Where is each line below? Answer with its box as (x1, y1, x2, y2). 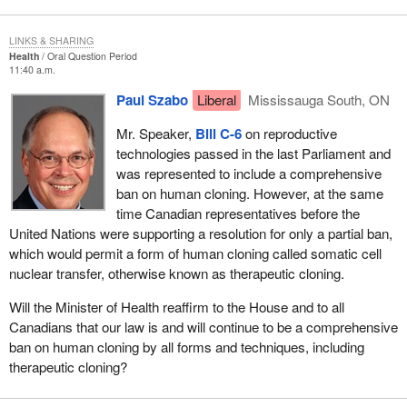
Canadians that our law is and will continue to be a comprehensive (8, 317, 398, 337)
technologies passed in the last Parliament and (115, 144, 391, 164)
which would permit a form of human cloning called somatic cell (8, 243, 382, 263)
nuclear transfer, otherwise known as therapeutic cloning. (8, 263, 344, 283)
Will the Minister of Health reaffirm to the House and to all (8, 297, 344, 317)
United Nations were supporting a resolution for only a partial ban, (8, 223, 392, 243)
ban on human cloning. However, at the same (115, 184, 383, 203)
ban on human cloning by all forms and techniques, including (8, 337, 364, 357)
